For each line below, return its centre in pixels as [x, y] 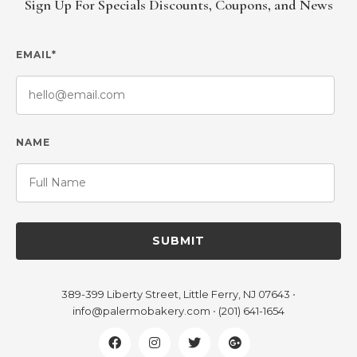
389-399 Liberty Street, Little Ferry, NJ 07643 [176, 294]
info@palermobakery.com [141, 310]
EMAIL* [36, 54]
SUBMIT [178, 240]
